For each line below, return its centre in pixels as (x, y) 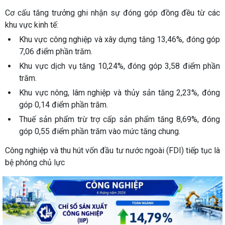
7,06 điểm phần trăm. (57, 51)
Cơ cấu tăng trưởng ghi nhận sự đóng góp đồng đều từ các (113, 13)
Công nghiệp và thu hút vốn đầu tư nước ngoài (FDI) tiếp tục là (113, 150)
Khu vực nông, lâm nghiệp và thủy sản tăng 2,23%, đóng (120, 92)
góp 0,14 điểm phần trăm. (65, 104)
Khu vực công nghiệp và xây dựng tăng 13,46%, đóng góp (120, 39)
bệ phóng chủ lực (35, 162)
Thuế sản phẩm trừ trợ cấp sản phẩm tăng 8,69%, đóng (120, 119)
